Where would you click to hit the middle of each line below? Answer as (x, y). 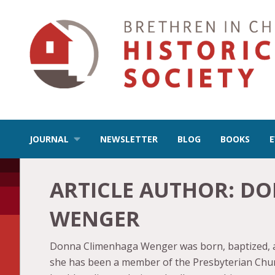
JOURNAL (49, 139)
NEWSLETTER (129, 139)
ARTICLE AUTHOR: (145, 189)
